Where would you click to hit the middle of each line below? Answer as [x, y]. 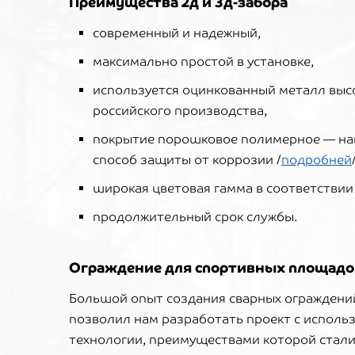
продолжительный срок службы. [195, 217]
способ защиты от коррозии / [187, 160]
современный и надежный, [177, 33]
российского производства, [180, 111]
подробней [317, 160]
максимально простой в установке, [203, 61]
